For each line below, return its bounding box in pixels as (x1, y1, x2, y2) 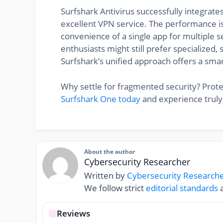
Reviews (57, 208, 90, 220)
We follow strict (84, 182, 146, 194)
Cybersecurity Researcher (84, 156, 190, 168)
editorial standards (146, 182, 218, 194)
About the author (84, 147, 135, 156)
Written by (84, 170, 127, 182)
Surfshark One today (61, 93, 140, 105)
